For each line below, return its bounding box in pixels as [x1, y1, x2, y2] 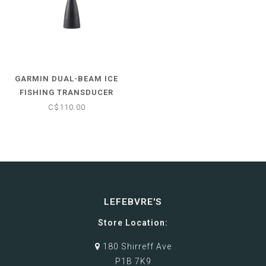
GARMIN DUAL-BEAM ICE [15, 74, 118, 83]
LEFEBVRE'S [104, 196, 162, 207]
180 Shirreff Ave [100, 241, 172, 251]
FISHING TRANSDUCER [20, 87, 113, 97]
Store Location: [98, 217, 168, 227]
